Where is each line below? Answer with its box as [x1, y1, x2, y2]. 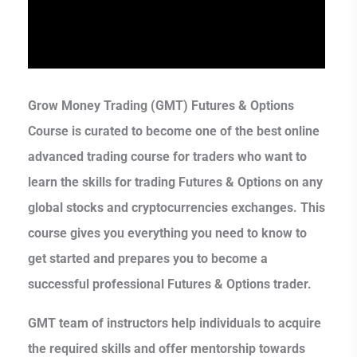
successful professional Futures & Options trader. [28, 277, 312, 292]
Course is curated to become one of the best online [28, 124, 320, 139]
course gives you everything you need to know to [28, 226, 307, 241]
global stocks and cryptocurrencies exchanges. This [28, 200, 325, 216]
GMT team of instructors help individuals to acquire [28, 315, 321, 331]
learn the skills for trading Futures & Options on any [28, 175, 323, 190]
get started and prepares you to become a [28, 251, 268, 267]
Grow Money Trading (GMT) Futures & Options [28, 98, 294, 114]
